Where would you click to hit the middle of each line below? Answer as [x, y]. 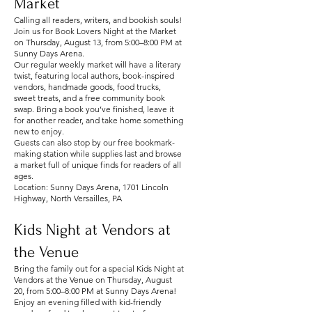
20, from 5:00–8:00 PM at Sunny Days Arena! [95, 290]
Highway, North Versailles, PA [68, 198]
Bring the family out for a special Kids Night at [99, 268]
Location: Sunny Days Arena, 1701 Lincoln [91, 187]
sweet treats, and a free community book [89, 97]
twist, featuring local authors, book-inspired [94, 75]
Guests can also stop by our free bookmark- [94, 142]
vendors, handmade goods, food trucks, [87, 86]
